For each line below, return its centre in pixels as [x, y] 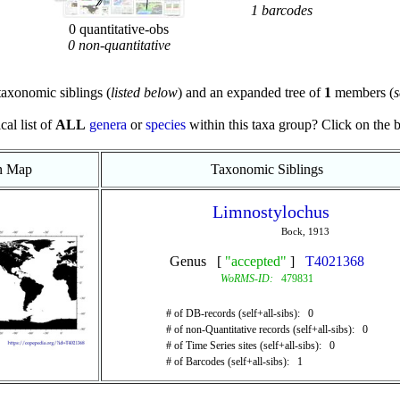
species [166, 125]
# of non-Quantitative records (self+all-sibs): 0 [267, 329]
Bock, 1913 [305, 231]
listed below [144, 92]
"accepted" [255, 261]
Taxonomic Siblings [267, 169]
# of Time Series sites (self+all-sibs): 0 [250, 346]
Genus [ [197, 261]
